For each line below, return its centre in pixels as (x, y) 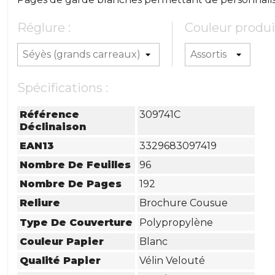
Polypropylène (176, 222)
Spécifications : (63, 88)
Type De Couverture (76, 222)
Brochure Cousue (184, 203)
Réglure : (44, 28)
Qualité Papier (60, 260)
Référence (50, 114)
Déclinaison (53, 126)
